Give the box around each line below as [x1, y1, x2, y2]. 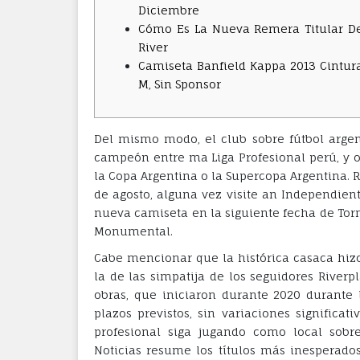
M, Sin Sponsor [138, 77, 221, 91]
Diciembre [138, 3, 199, 17]
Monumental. [94, 224, 173, 238]
